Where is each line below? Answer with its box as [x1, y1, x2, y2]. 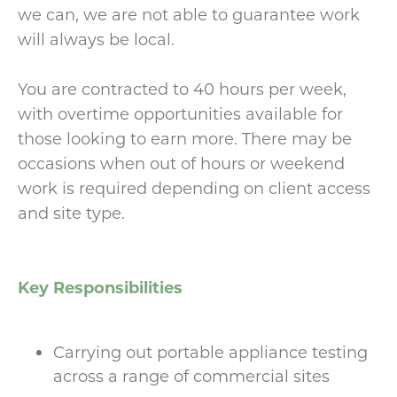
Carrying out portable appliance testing [53, 341, 368, 362]
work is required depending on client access [18, 177, 370, 198]
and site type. [18, 202, 125, 223]
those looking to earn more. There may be [18, 128, 352, 149]
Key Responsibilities [18, 276, 183, 298]
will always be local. [18, 28, 175, 50]
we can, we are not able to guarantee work [18, 4, 360, 25]
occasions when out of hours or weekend [18, 152, 345, 174]
